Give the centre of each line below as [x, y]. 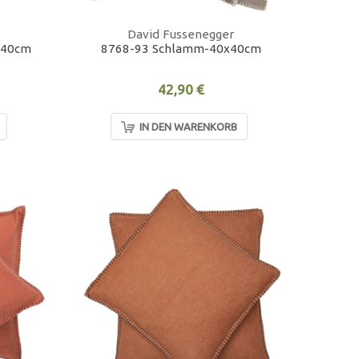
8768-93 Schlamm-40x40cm [181, 49]
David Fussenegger [181, 34]
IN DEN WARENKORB [188, 127]
